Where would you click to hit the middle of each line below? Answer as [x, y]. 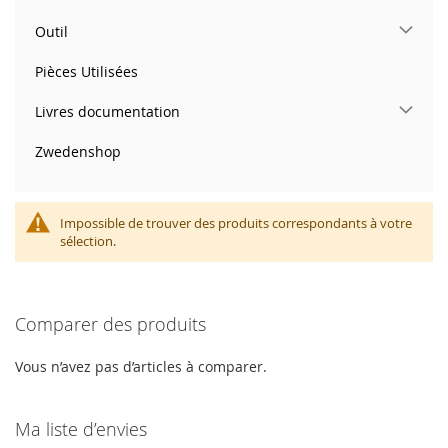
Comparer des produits [110, 323]
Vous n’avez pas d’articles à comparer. [141, 366]
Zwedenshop [78, 151]
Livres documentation [107, 111]
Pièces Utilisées [86, 71]
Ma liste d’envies [81, 428]
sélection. [88, 240]
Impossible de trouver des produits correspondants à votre [236, 222]
